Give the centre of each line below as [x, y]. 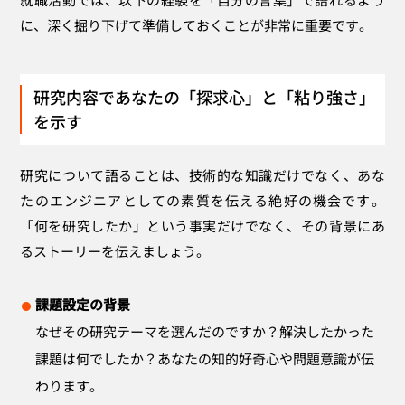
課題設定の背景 [83, 304]
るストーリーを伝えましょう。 [115, 250]
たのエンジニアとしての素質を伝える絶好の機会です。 [202, 200]
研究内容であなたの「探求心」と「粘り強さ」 [205, 96]
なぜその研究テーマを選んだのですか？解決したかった [205, 331]
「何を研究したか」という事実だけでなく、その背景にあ [202, 225]
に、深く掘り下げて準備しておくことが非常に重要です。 [197, 24]
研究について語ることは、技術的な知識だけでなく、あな [202, 174]
